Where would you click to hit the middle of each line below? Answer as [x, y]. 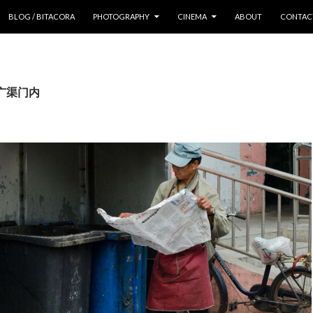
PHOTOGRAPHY [121, 16]
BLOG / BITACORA [42, 16]
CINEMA [192, 16]
